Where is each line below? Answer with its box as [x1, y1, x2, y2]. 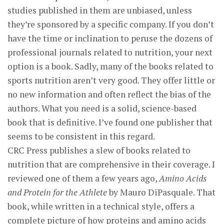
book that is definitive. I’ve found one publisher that [7, 116, 212, 128]
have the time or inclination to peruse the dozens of [7, 32, 212, 44]
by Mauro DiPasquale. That [107, 186, 215, 198]
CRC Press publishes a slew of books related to [7, 144, 190, 156]
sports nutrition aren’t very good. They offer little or [7, 74, 215, 86]
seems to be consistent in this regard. [7, 130, 155, 142]
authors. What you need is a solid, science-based [7, 102, 196, 114]
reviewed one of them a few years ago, [7, 172, 159, 184]
